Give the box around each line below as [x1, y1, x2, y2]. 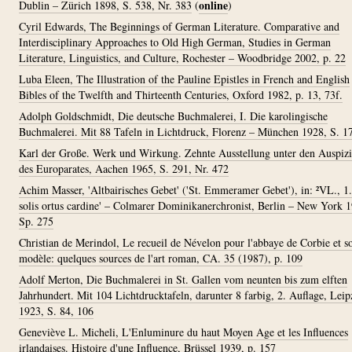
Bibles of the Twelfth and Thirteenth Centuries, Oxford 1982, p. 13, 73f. [19, 87, 343, 102]
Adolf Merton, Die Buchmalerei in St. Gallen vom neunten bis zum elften [19, 272, 347, 287]
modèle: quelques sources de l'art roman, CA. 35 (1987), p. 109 [19, 251, 302, 266]
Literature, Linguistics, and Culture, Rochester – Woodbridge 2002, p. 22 [19, 50, 346, 65]
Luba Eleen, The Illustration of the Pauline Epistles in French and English [19, 71, 350, 86]
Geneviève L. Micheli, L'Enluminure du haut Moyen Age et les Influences [19, 324, 348, 339]
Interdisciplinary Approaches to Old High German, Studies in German [19, 35, 331, 49]
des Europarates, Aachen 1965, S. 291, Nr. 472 [19, 161, 229, 176]
